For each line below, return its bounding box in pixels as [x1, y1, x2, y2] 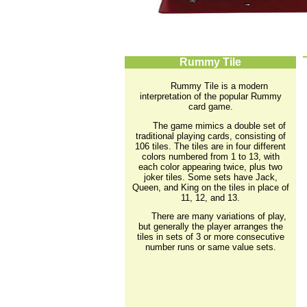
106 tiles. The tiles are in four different [135, 140, 286, 151]
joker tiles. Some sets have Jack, [143, 171, 278, 182]
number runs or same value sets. [145, 242, 276, 253]
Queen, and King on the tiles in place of [132, 182, 289, 193]
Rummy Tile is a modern [170, 80, 268, 91]
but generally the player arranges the [138, 221, 283, 232]
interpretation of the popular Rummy [139, 90, 282, 101]
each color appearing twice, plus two [138, 161, 282, 172]
